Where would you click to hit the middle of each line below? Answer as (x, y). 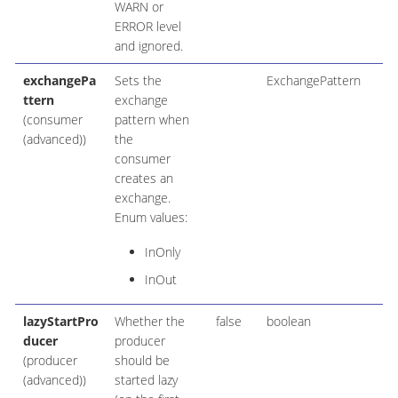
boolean (288, 322)
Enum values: (151, 218)
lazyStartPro (60, 322)
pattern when (151, 120)
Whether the (149, 322)
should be (142, 361)
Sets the (138, 81)
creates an (143, 179)
